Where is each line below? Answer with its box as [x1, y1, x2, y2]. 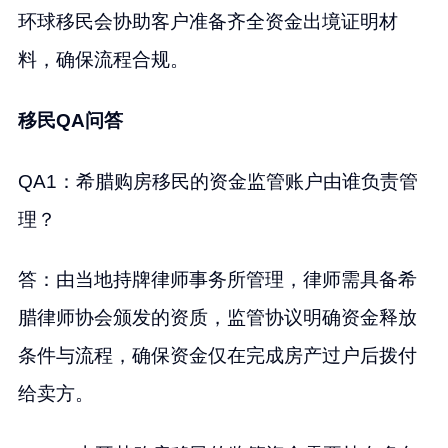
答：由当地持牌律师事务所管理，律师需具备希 [17, 269, 417, 291]
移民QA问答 [17, 109, 123, 131]
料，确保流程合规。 [17, 48, 189, 70]
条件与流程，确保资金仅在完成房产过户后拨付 [17, 345, 417, 367]
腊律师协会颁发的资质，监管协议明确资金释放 [17, 307, 417, 329]
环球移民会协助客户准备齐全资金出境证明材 [17, 10, 398, 32]
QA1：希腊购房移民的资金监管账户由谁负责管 [17, 170, 418, 192]
